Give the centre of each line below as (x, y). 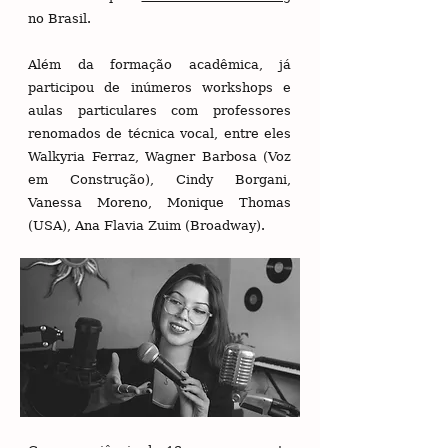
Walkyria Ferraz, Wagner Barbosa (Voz (159, 156)
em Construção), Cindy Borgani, (159, 179)
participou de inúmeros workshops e (159, 87)
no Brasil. (59, 18)
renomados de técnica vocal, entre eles (159, 133)
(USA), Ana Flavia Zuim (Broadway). (146, 225)
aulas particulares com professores (159, 110)
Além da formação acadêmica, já (159, 64)
